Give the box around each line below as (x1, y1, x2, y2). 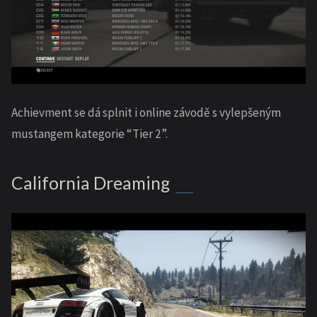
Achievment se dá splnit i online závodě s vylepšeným (11, 104, 281, 120)
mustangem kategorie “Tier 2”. (11, 125, 168, 142)
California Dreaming (11, 172, 170, 193)
